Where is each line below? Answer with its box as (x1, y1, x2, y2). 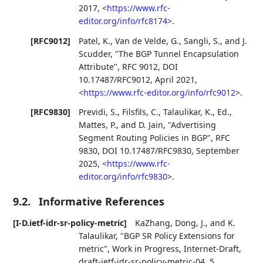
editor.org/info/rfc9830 (79, 170, 168, 182)
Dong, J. (175, 217, 206, 228)
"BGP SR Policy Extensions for (120, 230, 235, 241)
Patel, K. (79, 35, 111, 46)
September (196, 144, 240, 156)
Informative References (39, 194, 165, 208)
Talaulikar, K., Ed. (163, 106, 230, 117)
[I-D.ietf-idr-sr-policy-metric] (13, 217, 127, 228)
